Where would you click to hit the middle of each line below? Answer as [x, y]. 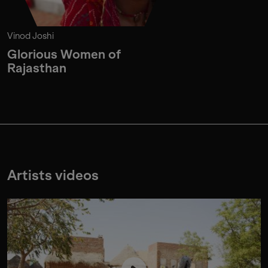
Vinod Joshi [31, 36]
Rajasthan [37, 68]
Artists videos [53, 175]
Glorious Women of [64, 54]
